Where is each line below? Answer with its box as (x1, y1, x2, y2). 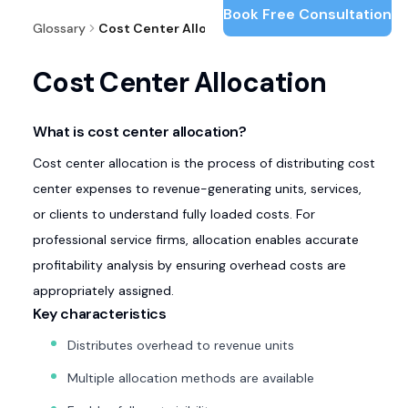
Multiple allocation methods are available (67, 370, 314, 386)
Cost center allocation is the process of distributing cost (33, 155, 375, 171)
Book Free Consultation (223, 5, 392, 24)
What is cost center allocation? (33, 122, 247, 141)
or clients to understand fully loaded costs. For (33, 206, 315, 222)
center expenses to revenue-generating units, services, (33, 180, 362, 197)
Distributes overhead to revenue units (67, 337, 294, 353)
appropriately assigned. (33, 282, 174, 299)
